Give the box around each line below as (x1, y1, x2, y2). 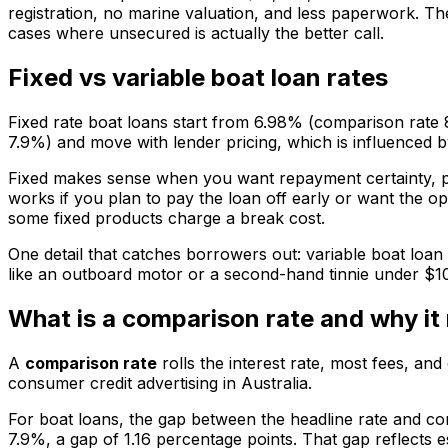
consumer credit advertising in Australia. (8, 372, 312, 393)
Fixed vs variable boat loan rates (8, 62, 388, 92)
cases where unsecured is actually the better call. (8, 22, 384, 43)
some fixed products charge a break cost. (8, 207, 325, 228)
